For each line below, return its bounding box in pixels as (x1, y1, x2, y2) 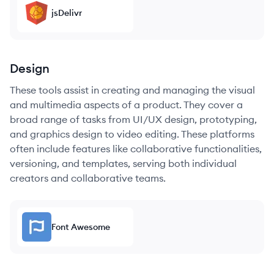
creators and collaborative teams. (10, 172, 166, 184)
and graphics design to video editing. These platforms (10, 128, 254, 140)
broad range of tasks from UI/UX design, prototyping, (10, 113, 257, 125)
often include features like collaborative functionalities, (10, 143, 262, 155)
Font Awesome (51, 221, 110, 232)
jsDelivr (51, 7, 82, 18)
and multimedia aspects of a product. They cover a (10, 98, 243, 111)
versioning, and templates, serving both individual (10, 157, 237, 169)
